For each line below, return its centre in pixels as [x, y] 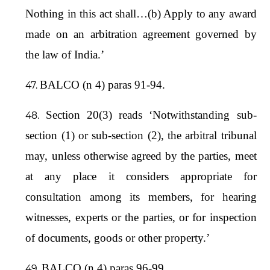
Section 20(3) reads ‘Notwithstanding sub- [151, 115]
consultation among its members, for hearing [141, 196]
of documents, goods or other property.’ [118, 237]
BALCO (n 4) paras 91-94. [103, 84]
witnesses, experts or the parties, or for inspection [141, 217]
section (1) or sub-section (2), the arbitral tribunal [141, 135]
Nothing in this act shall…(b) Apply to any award [141, 13]
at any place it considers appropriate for [141, 176]
